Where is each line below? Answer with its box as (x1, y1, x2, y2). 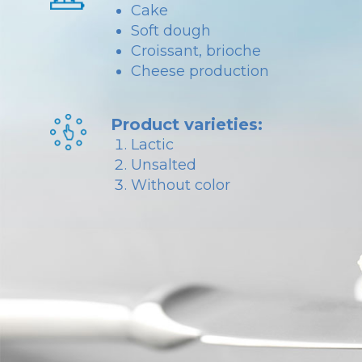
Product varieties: (111, 115, 263, 134)
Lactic (131, 136, 175, 154)
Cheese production (131, 62, 270, 80)
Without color (131, 176, 231, 194)
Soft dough (131, 22, 212, 40)
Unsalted (131, 156, 197, 174)
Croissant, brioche (131, 42, 262, 60)
